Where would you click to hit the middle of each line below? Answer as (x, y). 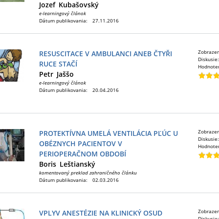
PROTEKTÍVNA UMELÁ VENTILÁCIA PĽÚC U (109, 133)
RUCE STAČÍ (58, 64)
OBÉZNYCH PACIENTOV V (81, 143)
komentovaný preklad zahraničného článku (88, 173)
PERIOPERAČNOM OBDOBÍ (83, 154)
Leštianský (77, 164)
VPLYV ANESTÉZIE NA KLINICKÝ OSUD (101, 213)
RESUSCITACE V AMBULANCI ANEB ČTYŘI (106, 54)
